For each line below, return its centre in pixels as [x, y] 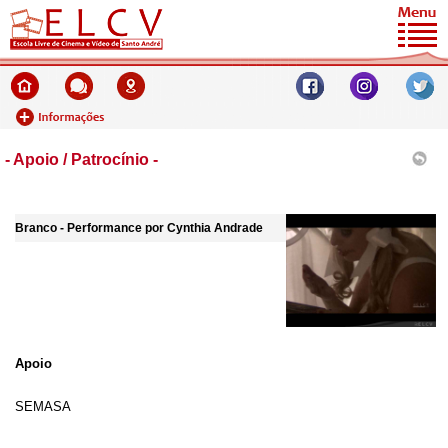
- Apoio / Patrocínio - [81, 159]
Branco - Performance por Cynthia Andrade [139, 228]
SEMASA [43, 406]
